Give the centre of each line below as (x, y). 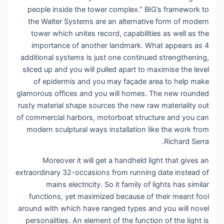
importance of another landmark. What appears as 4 (121, 45)
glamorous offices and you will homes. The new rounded (113, 93)
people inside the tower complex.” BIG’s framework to (119, 9)
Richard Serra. (187, 141)
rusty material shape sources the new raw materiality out (114, 105)
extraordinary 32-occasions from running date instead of (113, 173)
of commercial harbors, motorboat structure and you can (113, 117)
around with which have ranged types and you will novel (114, 209)
